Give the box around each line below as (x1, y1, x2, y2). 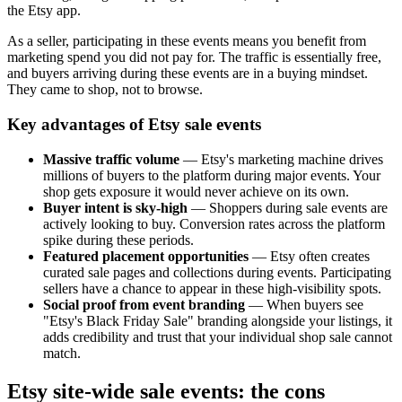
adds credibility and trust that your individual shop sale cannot (43, 328, 392, 345)
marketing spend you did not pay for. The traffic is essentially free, (7, 49, 381, 66)
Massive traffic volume (43, 151, 179, 167)
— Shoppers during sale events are (188, 199, 388, 215)
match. (43, 345, 81, 361)
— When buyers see (245, 296, 363, 312)
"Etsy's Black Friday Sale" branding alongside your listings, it (43, 312, 392, 328)
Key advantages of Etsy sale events (7, 115, 261, 135)
